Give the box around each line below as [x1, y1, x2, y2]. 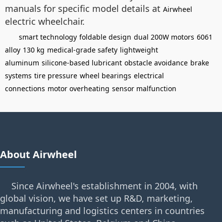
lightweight [120, 45, 158, 55]
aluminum [5, 58, 39, 67]
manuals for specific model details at [5, 2, 163, 14]
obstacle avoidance [124, 58, 188, 67]
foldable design [79, 32, 131, 42]
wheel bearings [80, 71, 131, 80]
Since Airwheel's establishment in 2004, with [11, 180, 198, 192]
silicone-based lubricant [42, 58, 122, 67]
